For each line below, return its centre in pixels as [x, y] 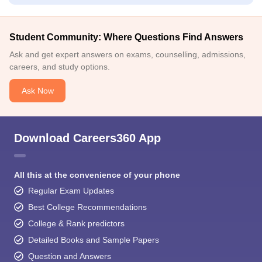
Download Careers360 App [87, 138]
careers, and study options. [60, 67]
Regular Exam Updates [71, 191]
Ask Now [37, 90]
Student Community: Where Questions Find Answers [126, 37]
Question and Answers [70, 256]
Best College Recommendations [87, 207]
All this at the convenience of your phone [97, 175]
